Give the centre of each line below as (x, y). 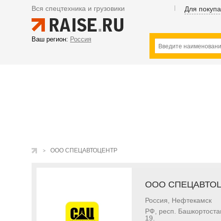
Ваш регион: (50, 39)
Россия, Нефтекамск (178, 201)
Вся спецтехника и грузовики (78, 8)
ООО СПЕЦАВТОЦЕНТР (84, 150)
